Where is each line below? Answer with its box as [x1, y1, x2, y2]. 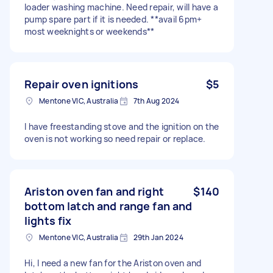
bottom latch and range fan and [24, 198, 193, 213]
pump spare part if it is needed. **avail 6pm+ [24, 13, 202, 25]
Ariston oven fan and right [24, 183, 164, 199]
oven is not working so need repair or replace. [24, 132, 206, 144]
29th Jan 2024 [133, 232, 183, 243]
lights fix [24, 213, 72, 228]
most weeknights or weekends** [24, 25, 155, 37]
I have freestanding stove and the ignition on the [24, 120, 219, 132]
